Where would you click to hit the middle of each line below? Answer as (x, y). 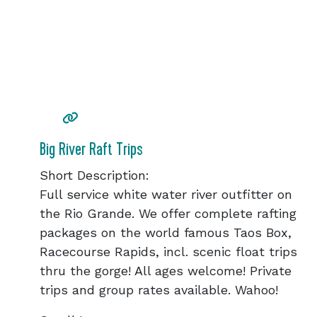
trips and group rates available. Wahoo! (159, 290)
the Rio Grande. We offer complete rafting (168, 213)
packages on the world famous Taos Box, (166, 232)
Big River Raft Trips (91, 149)
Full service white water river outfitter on (166, 194)
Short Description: (94, 175)
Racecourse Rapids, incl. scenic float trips (168, 252)
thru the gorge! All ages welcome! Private (166, 271)
